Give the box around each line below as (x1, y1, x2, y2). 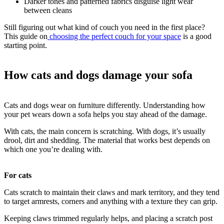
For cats (4, 171, 31, 180)
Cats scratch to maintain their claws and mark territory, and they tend (4, 188, 219, 197)
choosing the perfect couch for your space (49, 31, 181, 40)
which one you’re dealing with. (4, 145, 102, 154)
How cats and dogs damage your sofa (4, 68, 192, 82)
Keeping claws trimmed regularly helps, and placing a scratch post (4, 214, 212, 223)
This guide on (4, 31, 47, 40)
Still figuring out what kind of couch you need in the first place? (4, 22, 205, 31)
